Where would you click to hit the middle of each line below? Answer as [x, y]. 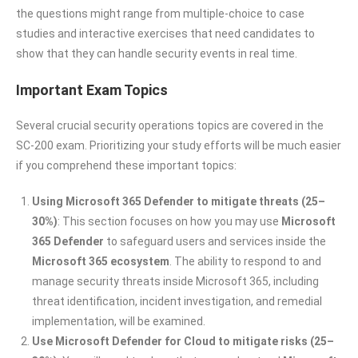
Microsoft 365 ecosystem [101, 261]
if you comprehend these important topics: [126, 165]
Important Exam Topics [92, 89]
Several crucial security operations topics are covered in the [170, 125]
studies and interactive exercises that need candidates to [165, 33]
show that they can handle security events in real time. [157, 53]
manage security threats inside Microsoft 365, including [175, 281]
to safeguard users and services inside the [215, 241]
